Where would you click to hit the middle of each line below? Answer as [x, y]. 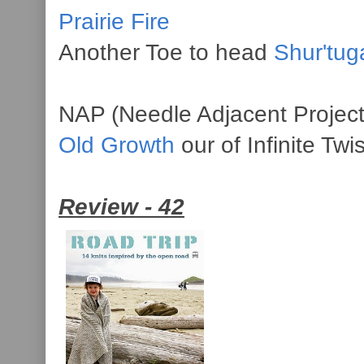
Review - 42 [121, 206]
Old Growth [117, 145]
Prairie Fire [114, 21]
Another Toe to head [166, 52]
